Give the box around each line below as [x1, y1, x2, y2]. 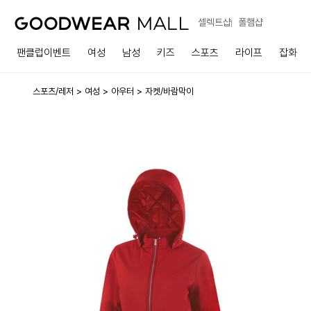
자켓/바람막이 [144, 85, 194, 96]
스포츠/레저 [32, 85, 74, 96]
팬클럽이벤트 [17, 47, 71, 59]
